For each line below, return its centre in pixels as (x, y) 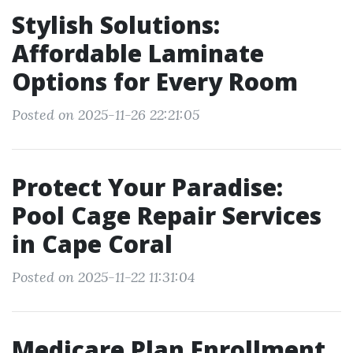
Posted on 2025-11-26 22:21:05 (106, 115)
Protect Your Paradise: (147, 187)
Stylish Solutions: (116, 25)
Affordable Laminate (138, 53)
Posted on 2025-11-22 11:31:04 (103, 277)
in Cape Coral (92, 244)
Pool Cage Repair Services (167, 216)
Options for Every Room (155, 82)
